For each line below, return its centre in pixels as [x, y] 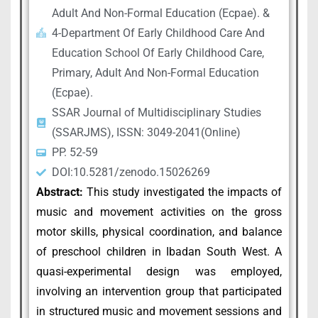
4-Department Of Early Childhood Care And [159, 33]
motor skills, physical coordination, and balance [159, 231]
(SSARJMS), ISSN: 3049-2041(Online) [147, 132]
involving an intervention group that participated [159, 291]
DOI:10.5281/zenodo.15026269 [131, 172]
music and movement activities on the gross [159, 212]
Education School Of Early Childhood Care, [158, 53]
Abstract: [59, 192]
